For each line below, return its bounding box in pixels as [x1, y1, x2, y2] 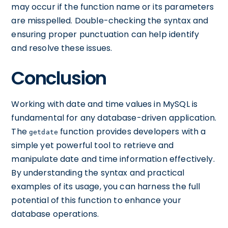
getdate [29, 128, 59, 136]
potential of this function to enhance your [11, 194, 181, 206]
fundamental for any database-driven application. [11, 112, 217, 124]
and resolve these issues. [11, 42, 112, 54]
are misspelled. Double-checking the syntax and [11, 15, 209, 26]
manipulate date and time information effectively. [11, 153, 215, 165]
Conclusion [11, 65, 106, 91]
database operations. [11, 208, 99, 220]
